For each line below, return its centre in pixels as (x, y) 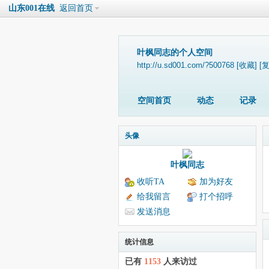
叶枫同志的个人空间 (175, 53)
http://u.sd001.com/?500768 (186, 65)
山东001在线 (32, 8)
